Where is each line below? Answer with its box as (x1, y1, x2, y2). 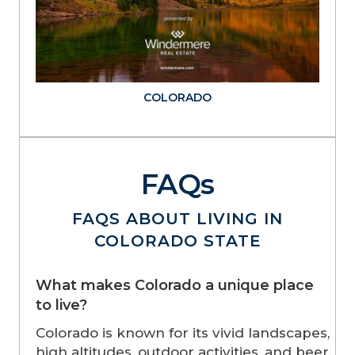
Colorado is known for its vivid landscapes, (36, 325, 330, 342)
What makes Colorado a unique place (36, 277, 314, 295)
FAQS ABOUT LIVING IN (72, 209, 283, 229)
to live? (36, 296, 87, 315)
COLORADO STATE (94, 231, 261, 251)
